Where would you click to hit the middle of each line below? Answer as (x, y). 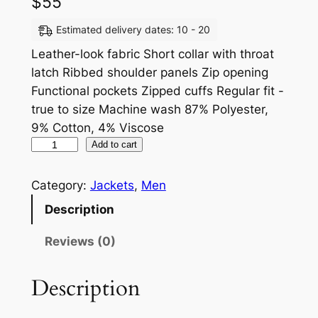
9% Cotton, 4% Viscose (97, 128)
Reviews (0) (80, 241)
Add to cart (115, 144)
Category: (60, 185)
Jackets (112, 185)
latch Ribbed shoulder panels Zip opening (149, 72)
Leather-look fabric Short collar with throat (152, 54)
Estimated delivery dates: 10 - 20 (133, 29)
